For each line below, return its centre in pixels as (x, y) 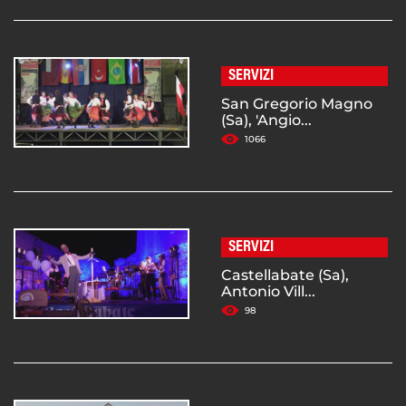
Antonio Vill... (268, 292)
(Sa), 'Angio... (266, 121)
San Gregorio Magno (297, 104)
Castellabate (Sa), (285, 275)
